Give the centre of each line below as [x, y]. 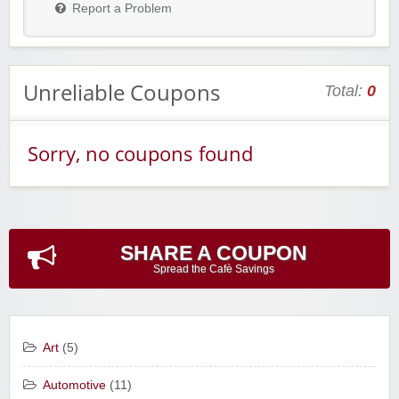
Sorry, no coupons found [140, 154]
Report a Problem [122, 9]
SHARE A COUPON [214, 253]
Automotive [74, 386]
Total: [346, 91]
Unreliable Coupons [122, 93]
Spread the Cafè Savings [214, 269]
